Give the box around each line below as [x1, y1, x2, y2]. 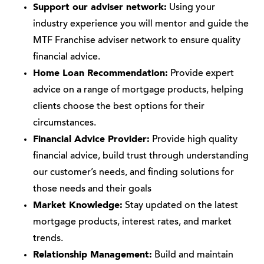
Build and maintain [152, 250, 233, 260]
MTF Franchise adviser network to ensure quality [33, 36, 240, 45]
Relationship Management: [33, 250, 152, 260]
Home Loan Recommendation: [33, 69, 168, 78]
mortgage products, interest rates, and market [33, 217, 232, 227]
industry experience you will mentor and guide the [33, 19, 249, 29]
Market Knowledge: [33, 201, 123, 210]
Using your [167, 3, 215, 12]
